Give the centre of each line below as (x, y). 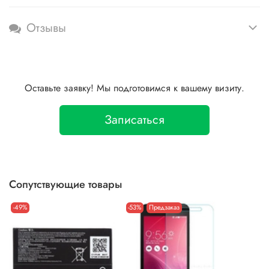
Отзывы (46, 28)
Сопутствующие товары (65, 184)
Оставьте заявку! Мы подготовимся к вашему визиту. (134, 88)
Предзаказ (165, 207)
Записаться (134, 119)
